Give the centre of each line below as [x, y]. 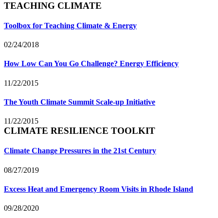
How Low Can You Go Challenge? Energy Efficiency [91, 64]
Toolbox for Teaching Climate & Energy [70, 25]
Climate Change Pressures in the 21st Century [80, 151]
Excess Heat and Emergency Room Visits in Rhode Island [99, 189]
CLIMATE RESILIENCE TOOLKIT [80, 131]
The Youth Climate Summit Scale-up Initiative [80, 102]
